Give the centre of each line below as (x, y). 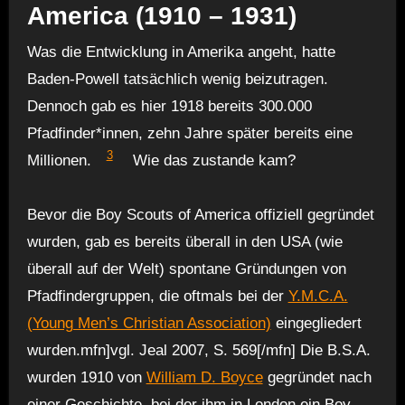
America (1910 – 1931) (161, 16)
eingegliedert (316, 323)
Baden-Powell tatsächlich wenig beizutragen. (177, 79)
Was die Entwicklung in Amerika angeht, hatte (181, 52)
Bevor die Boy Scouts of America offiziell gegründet (200, 214)
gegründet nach (317, 377)
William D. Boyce (204, 377)
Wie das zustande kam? (212, 160)
